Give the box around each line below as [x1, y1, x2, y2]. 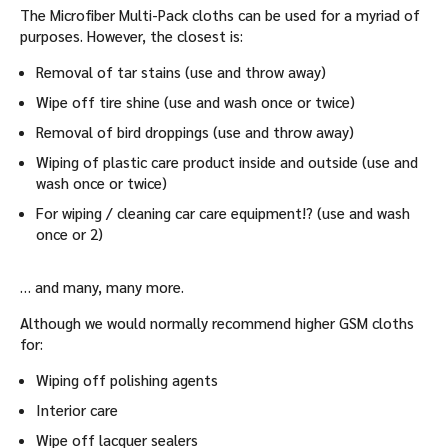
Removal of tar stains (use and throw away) [36, 62, 326, 82]
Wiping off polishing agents [36, 370, 218, 390]
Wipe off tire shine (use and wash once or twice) [36, 92, 355, 112]
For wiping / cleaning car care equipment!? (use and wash [36, 203, 410, 223]
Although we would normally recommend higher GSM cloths [20, 313, 414, 333]
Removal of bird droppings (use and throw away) [36, 122, 354, 142]
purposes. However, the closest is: [20, 26, 243, 46]
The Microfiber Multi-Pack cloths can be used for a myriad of [20, 5, 420, 25]
